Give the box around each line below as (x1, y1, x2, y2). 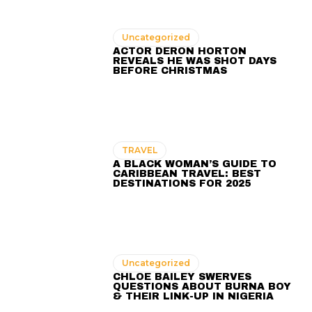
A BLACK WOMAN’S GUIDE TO (113, 159, 277, 169)
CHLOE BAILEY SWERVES (113, 271, 252, 282)
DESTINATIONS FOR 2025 (113, 178, 251, 189)
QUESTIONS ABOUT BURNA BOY (113, 281, 292, 292)
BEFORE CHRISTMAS (113, 65, 228, 77)
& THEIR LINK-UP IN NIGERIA (113, 290, 274, 302)
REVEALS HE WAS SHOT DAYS (113, 56, 277, 67)
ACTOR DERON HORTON (113, 46, 247, 57)
